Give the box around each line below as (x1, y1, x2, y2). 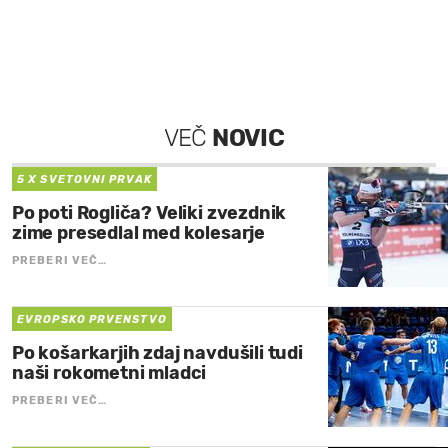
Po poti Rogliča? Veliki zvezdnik (12, 201, 287, 224)
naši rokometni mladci (12, 361, 207, 384)
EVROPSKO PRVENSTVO (17, 312, 167, 326)
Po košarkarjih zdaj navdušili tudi (12, 341, 303, 364)
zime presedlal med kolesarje (12, 221, 265, 244)
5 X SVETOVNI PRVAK (17, 172, 152, 186)
